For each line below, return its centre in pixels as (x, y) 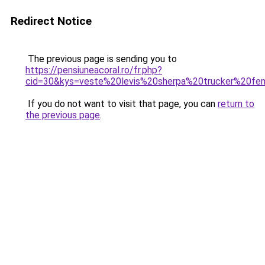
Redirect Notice (51, 21)
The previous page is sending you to (101, 59)
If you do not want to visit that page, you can (122, 104)
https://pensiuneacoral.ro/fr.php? (94, 70)
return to (236, 104)
